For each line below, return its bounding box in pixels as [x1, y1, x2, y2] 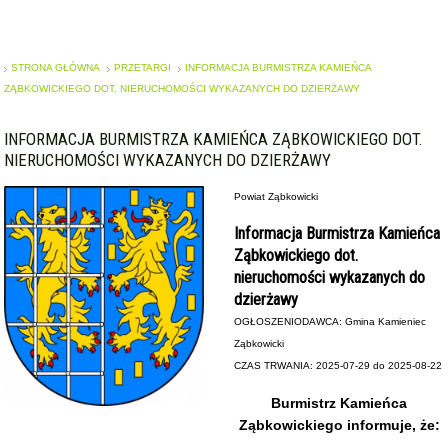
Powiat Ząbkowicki [234, 191, 319, 202]
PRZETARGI [114, 62, 172, 73]
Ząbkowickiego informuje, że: [238, 417, 440, 433]
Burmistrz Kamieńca [271, 395, 407, 411]
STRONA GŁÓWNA [11, 62, 101, 73]
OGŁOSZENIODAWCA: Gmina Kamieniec [234, 316, 427, 327]
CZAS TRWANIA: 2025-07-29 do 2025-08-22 [234, 360, 443, 371]
